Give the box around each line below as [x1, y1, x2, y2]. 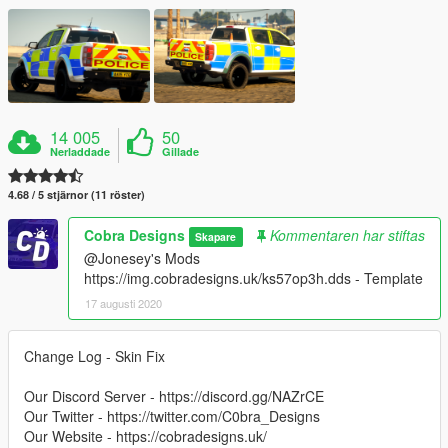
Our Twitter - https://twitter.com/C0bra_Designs [24, 405, 320, 426]
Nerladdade [50, 143, 111, 159]
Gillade [162, 143, 200, 159]
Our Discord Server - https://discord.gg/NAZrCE [24, 385, 324, 406]
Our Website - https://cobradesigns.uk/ [24, 425, 267, 446]
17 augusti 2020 [85, 294, 162, 311]
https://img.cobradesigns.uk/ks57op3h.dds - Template [84, 267, 423, 288]
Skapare [195, 228, 237, 244]
